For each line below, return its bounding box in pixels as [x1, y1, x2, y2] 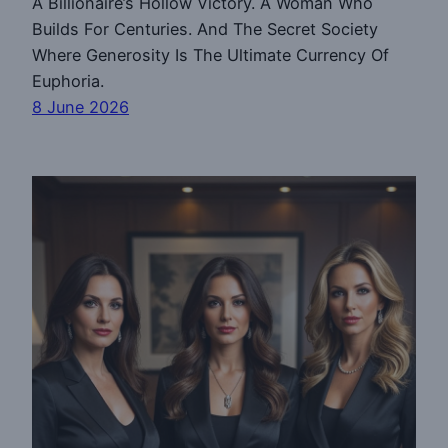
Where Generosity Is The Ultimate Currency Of [32, 44, 389, 65]
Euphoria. [32, 70, 104, 91]
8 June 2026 [32, 96, 129, 117]
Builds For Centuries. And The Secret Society [32, 18, 378, 39]
